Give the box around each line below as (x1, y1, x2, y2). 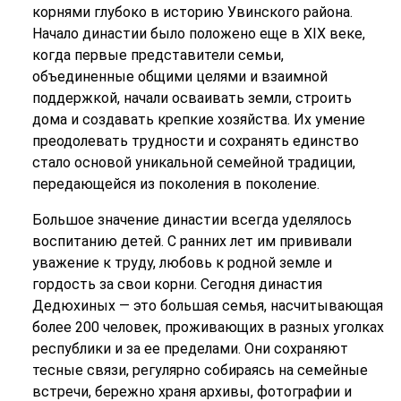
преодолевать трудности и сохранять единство (31, 132, 359, 150)
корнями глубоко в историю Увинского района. (31, 4, 353, 21)
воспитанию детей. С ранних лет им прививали (31, 233, 352, 251)
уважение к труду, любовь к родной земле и (31, 254, 332, 272)
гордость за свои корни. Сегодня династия (31, 276, 322, 294)
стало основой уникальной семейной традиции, (31, 154, 355, 172)
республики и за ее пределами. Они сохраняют (31, 340, 348, 358)
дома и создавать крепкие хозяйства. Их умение (31, 111, 365, 129)
